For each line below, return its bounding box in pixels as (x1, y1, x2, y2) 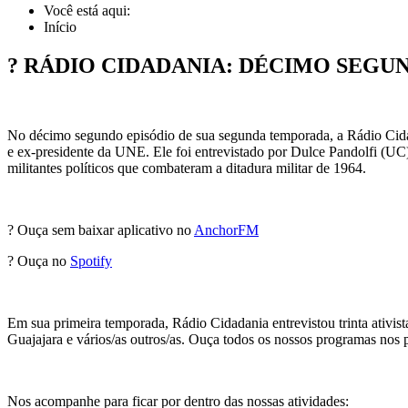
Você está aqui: (44, 2, 138, 18)
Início (44, 18, 76, 35)
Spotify (70, 252, 112, 269)
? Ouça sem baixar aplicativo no (7, 221, 194, 238)
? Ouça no (7, 252, 70, 269)
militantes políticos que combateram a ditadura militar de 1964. (7, 159, 370, 176)
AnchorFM (194, 221, 259, 238)
